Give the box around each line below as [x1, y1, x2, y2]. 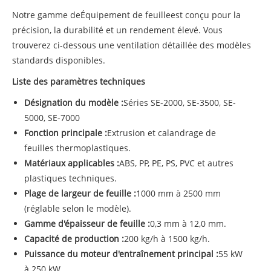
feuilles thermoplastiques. [24, 142, 131, 154]
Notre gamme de [12, 8, 80, 21]
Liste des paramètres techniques [12, 75, 145, 87]
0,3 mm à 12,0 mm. [150, 217, 226, 229]
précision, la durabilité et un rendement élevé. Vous [12, 24, 223, 36]
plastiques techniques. [24, 172, 117, 184]
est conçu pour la [171, 8, 241, 21]
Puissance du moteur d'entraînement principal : [24, 247, 218, 260]
